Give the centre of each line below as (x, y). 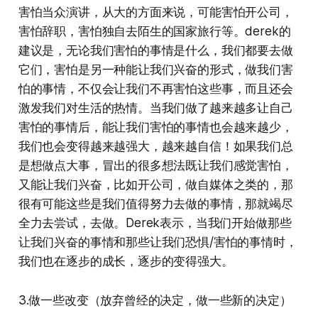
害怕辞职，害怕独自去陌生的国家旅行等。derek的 (154, 31)
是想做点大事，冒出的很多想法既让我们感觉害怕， (155, 165)
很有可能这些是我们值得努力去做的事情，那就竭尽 (155, 203)
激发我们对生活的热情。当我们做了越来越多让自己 (155, 108)
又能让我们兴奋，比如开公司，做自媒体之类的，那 (155, 184)
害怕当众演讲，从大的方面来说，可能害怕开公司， (155, 12)
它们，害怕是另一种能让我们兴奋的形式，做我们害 (155, 69)
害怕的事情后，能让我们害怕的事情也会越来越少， (155, 127)
